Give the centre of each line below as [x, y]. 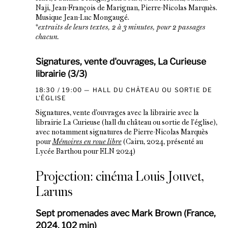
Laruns [54, 193]
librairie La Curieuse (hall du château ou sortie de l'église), [126, 123]
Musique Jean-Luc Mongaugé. [82, 18]
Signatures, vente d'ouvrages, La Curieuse [121, 62]
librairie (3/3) [61, 74]
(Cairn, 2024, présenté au [162, 142]
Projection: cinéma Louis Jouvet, [119, 178]
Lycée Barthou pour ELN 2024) [85, 152]
